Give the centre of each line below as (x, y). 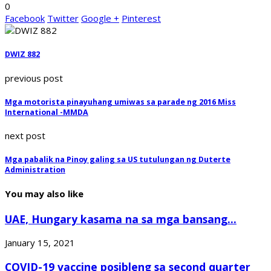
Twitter (63, 18)
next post (25, 136)
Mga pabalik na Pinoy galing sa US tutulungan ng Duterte (118, 160)
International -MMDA (47, 112)
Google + (100, 18)
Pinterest (141, 18)
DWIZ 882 (22, 54)
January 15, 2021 (40, 243)
